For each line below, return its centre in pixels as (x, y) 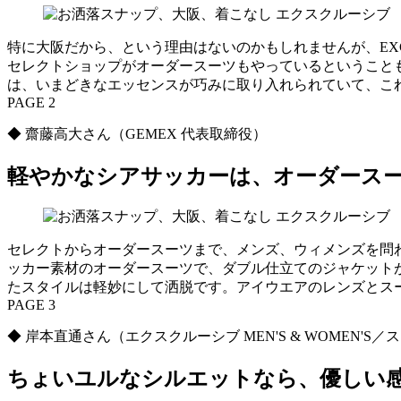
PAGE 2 (31, 102)
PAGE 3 (31, 305)
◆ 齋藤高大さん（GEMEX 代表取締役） (144, 133)
